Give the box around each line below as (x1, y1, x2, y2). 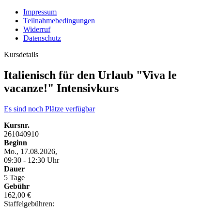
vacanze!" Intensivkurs (4, 81, 119, 94)
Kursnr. (4, 121, 30, 129)
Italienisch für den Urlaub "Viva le (4, 68, 177, 81)
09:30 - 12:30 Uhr (4, 155, 59, 164)
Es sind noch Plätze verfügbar (4, 104, 95, 113)
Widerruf (23, 25, 50, 33)
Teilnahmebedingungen (23, 16, 95, 25)
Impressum (23, 8, 57, 16)
